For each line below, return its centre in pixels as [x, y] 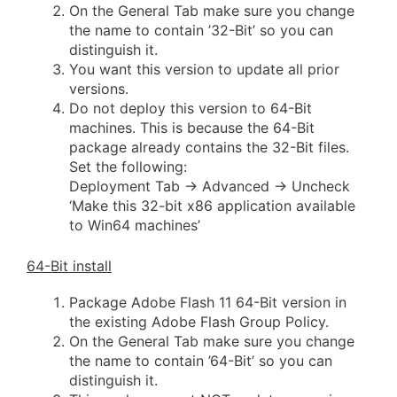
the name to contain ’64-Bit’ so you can [201, 360]
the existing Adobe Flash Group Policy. [199, 321]
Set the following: [128, 166]
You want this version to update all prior [204, 69]
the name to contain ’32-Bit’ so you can [201, 30]
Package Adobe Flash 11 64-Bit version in [208, 302]
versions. [99, 88]
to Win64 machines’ [135, 225]
